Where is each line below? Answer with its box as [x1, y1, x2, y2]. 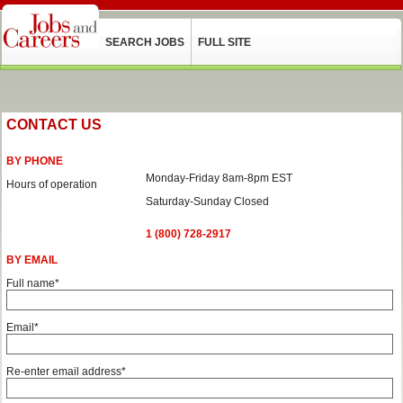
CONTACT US [6, 117, 102, 132]
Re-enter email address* [6, 365, 126, 378]
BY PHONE [6, 155, 63, 167]
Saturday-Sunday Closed [146, 195, 269, 208]
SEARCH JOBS [105, 36, 184, 49]
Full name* [6, 277, 59, 290]
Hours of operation [6, 178, 97, 191]
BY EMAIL [6, 254, 58, 266]
